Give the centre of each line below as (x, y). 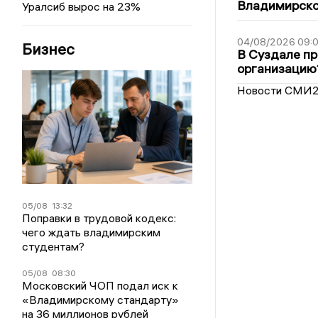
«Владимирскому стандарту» (101, 300)
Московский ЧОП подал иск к (100, 285)
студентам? (54, 246)
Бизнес (49, 49)
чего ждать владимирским (92, 232)
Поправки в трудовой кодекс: (99, 218)
